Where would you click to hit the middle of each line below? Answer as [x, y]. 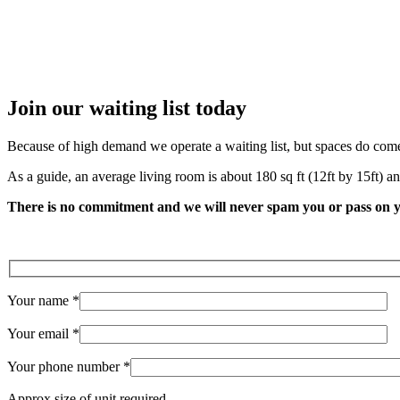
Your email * [43, 333]
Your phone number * [69, 366]
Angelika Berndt [68, 69]
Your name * [43, 300]
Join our [48, 108]
